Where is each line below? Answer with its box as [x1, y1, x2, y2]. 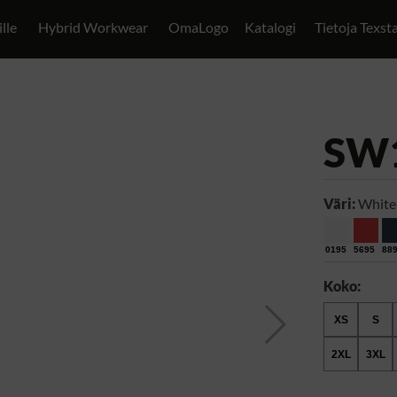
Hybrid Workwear [38, 19, 149, 35]
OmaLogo [167, 19, 229, 35]
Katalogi [244, 19, 296, 35]
